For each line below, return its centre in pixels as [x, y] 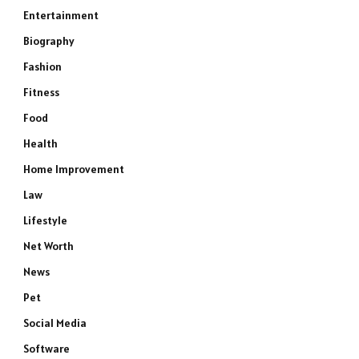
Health [40, 143]
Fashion [42, 67]
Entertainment [61, 15]
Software [46, 349]
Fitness [41, 92]
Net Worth [48, 246]
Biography [49, 41]
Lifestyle [45, 220]
